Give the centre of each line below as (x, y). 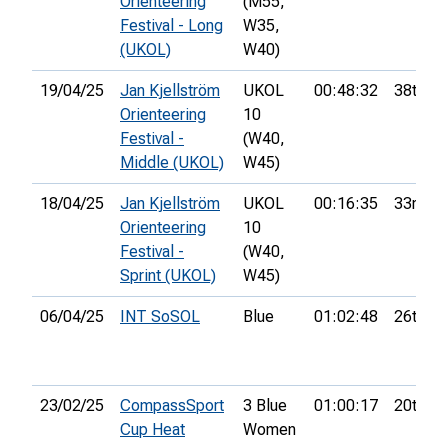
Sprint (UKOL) (168, 276)
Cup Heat (152, 430)
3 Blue (265, 406)
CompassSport (172, 406)
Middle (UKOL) (172, 163)
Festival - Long (171, 26)
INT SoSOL (160, 317)
